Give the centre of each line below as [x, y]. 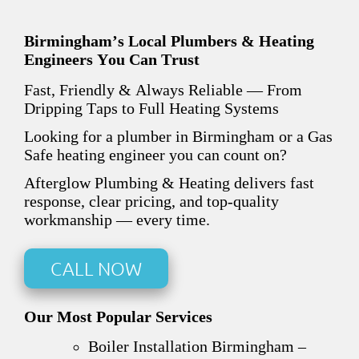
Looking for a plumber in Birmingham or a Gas [178, 137]
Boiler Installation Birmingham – [197, 347]
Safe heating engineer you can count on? [155, 155]
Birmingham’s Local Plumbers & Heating [169, 41]
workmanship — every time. [119, 220]
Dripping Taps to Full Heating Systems [151, 109]
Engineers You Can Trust [112, 60]
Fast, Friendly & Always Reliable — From [163, 90]
